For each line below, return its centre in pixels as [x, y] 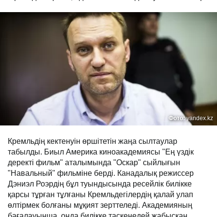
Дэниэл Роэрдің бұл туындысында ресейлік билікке [100, 184]
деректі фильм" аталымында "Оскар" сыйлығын [94, 163]
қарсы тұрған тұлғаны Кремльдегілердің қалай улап [101, 194]
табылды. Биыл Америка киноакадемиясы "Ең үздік [101, 152]
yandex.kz [200, 118]
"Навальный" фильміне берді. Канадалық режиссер [101, 173]
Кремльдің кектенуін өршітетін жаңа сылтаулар [93, 141]
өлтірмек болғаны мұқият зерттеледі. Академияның [100, 205]
